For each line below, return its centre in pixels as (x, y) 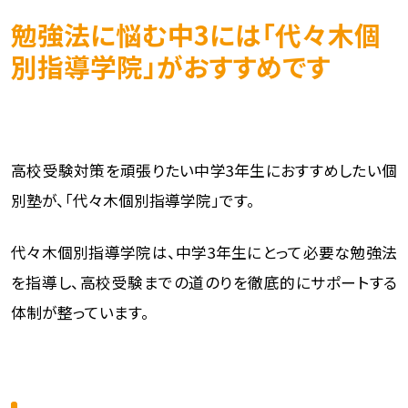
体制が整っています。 (80, 312)
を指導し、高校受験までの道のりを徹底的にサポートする (204, 282)
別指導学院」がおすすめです (170, 66)
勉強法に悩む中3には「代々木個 (195, 35)
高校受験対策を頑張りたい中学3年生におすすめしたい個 (204, 171)
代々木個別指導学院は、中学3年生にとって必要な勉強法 (204, 252)
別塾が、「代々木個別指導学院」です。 (133, 201)
